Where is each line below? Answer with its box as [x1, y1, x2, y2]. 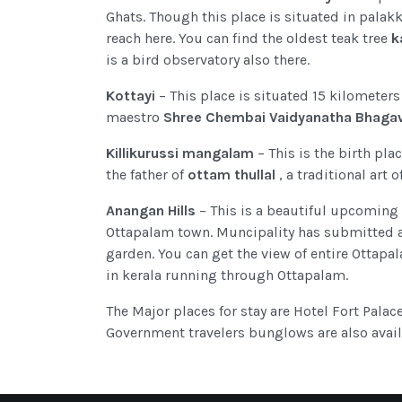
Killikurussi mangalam [106, 144, 254, 162]
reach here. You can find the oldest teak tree [106, 30, 391, 48]
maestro [106, 109, 163, 127]
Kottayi [106, 87, 155, 105]
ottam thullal [188, 166, 275, 184]
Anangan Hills [106, 202, 199, 220]
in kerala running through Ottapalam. [106, 267, 348, 284]
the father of [106, 166, 188, 184]
